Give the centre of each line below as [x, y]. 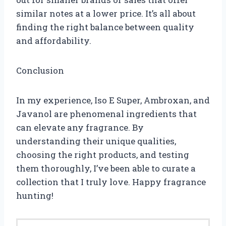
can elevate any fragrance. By [80, 127]
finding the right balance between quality [105, 27]
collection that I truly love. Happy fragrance [111, 182]
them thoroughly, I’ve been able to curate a [106, 168]
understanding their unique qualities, [96, 141]
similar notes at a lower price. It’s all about [106, 13]
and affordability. [54, 40]
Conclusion [40, 70]
